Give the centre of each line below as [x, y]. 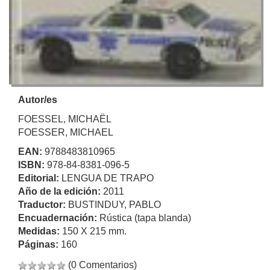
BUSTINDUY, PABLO [115, 204]
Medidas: [40, 231]
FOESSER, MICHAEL [66, 132]
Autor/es [38, 99]
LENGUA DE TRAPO [108, 178]
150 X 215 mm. [94, 231]
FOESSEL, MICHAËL [65, 119]
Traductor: [43, 204]
